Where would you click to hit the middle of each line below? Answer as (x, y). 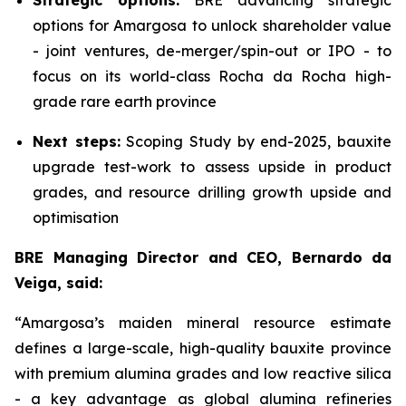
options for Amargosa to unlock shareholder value (212, 25)
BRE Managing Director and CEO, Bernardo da (203, 257)
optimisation (76, 217)
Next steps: (77, 141)
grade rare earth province (125, 101)
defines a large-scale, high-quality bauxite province (203, 348)
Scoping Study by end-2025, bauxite (256, 141)
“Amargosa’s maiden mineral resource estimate (203, 323)
